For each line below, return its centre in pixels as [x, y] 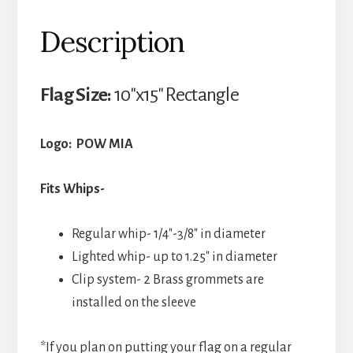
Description [112, 42]
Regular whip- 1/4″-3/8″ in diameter [168, 234]
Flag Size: [77, 95]
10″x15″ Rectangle [176, 95]
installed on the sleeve [134, 303]
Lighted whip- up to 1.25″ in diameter [174, 257]
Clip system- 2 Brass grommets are [167, 280]
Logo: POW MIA [87, 145]
